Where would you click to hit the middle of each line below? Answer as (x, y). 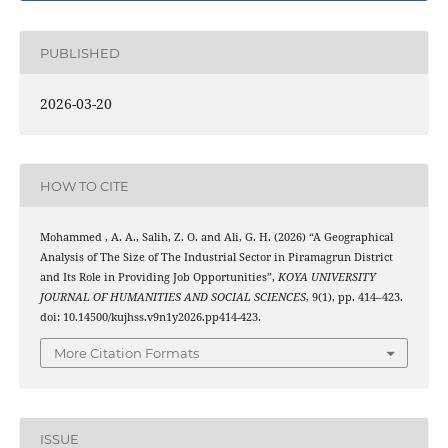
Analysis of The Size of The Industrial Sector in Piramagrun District (216, 257)
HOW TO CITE (84, 185)
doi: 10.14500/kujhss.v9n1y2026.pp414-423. (150, 317)
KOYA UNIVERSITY (326, 277)
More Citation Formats (126, 352)
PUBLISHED (79, 52)
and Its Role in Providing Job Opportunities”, (158, 277)
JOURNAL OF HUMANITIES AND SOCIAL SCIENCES (172, 297)
